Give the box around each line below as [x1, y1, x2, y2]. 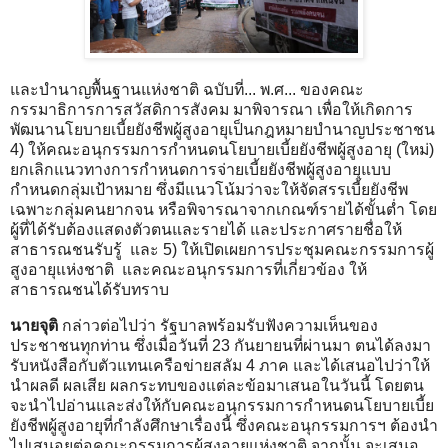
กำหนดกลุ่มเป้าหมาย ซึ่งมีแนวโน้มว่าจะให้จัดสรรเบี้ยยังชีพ [10, 181, 408, 199]
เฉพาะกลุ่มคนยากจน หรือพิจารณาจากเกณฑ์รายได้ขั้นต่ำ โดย [10, 201, 437, 219]
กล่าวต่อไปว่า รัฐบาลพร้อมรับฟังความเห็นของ [62, 316, 378, 334]
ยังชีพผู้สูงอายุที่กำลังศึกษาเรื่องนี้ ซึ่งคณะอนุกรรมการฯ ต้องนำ [10, 416, 438, 434]
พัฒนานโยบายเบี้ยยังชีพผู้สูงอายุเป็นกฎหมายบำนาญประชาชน [10, 121, 435, 139]
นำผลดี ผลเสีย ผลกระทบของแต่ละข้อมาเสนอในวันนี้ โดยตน [10, 376, 424, 394]
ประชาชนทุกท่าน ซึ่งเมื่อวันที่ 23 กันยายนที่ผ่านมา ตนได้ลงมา [10, 336, 431, 354]
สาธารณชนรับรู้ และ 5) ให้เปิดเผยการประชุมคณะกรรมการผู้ [10, 241, 434, 259]
